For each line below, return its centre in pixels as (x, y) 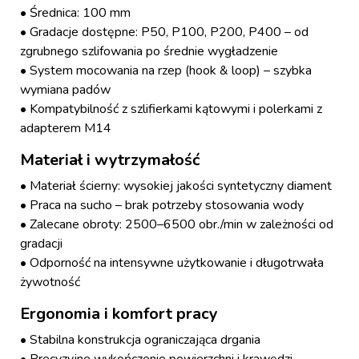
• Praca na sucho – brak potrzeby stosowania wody (162, 206)
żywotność (50, 282)
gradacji (41, 244)
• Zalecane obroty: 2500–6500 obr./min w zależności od (177, 225)
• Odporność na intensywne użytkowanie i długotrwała (172, 263)
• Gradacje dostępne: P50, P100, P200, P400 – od (164, 32)
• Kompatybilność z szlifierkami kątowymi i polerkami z (171, 109)
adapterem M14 (66, 129)
